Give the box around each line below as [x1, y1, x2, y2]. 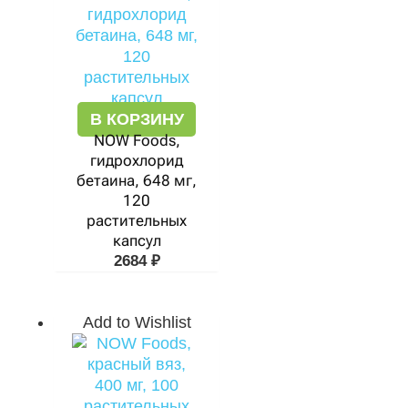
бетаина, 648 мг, [76, 171, 197, 189]
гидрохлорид [90, 151, 183, 169]
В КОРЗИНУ [89, 110, 184, 128]
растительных [87, 211, 187, 229]
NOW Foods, [93, 131, 180, 149]
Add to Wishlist [82, 313, 191, 331]
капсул [112, 231, 161, 250]
